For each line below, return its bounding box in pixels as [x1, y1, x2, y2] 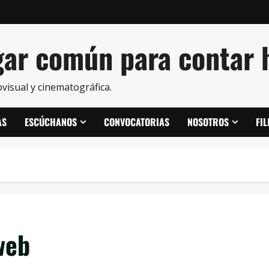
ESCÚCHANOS [25, 115, 77, 129]
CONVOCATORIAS [104, 115, 169, 129]
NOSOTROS [187, 115, 229, 129]
